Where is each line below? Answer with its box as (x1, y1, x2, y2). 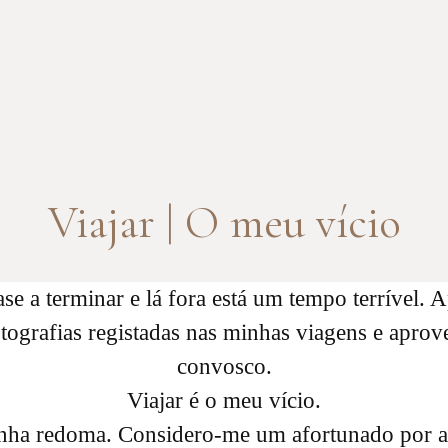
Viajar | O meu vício (47, 195, 401, 251)
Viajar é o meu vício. (127, 388, 321, 414)
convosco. (176, 354, 272, 380)
